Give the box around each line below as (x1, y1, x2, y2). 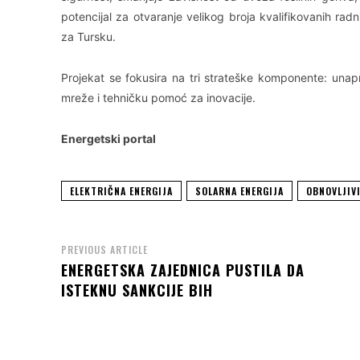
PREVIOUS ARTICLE (61, 242, 148, 256)
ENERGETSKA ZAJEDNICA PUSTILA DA (61, 259, 305, 280)
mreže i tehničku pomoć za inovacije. (61, 90, 256, 104)
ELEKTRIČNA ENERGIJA (70, 183, 173, 198)
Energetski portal (61, 131, 156, 145)
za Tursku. (61, 29, 116, 43)
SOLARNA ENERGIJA (195, 183, 284, 198)
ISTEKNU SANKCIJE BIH (61, 279, 213, 301)
